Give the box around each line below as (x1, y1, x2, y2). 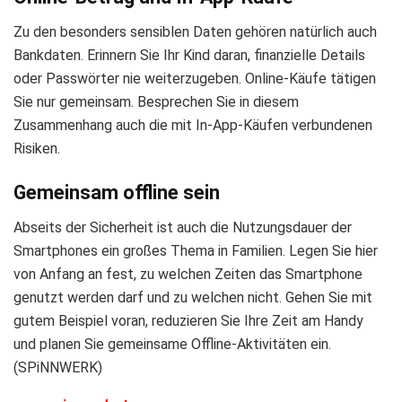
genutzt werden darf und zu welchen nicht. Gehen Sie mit (13, 289, 372, 307)
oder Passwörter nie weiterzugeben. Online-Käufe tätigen (13, 69, 376, 87)
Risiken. (13, 139, 60, 157)
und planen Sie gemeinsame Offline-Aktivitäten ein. (13, 336, 331, 354)
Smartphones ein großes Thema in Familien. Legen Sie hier (13, 242, 378, 260)
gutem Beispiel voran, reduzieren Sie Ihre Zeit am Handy (13, 312, 363, 330)
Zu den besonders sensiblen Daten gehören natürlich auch (13, 22, 377, 40)
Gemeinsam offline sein (13, 181, 220, 205)
